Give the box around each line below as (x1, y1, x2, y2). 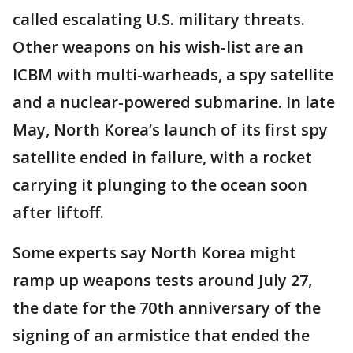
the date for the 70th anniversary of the (13, 297, 321, 319)
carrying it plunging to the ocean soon (13, 174, 307, 196)
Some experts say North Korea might (13, 242, 296, 264)
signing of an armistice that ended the (13, 325, 310, 347)
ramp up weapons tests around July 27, (13, 269, 312, 292)
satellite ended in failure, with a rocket (13, 147, 312, 169)
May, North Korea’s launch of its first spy (13, 119, 328, 141)
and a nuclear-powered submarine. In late (13, 91, 335, 113)
